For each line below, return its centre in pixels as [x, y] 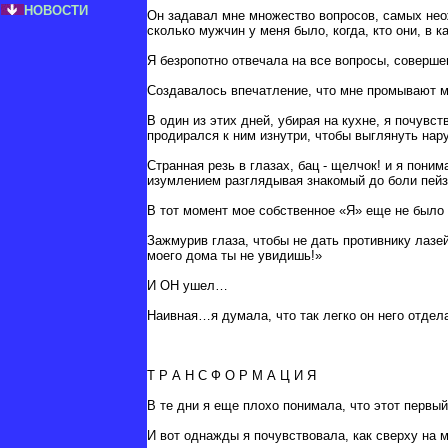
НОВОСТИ [56, 10]
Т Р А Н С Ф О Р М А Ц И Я [231, 376]
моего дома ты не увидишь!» [234, 256]
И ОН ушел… [187, 286]
